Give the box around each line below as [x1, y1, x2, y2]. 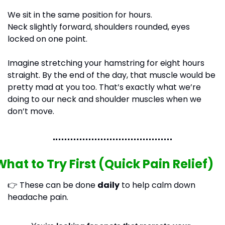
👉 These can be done [7, 179, 97, 191]
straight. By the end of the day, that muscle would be [7, 69, 215, 81]
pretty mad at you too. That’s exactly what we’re [7, 81, 201, 93]
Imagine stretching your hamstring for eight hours [7, 57, 204, 69]
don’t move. [7, 105, 54, 117]
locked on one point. [7, 33, 87, 45]
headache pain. [7, 191, 68, 203]
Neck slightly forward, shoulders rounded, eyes [7, 21, 190, 33]
